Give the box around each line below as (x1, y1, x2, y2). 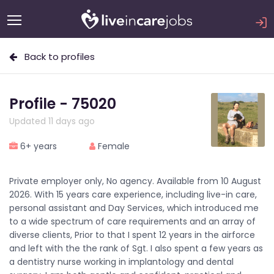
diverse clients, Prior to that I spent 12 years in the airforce (9, 229, 255, 241)
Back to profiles (17, 50, 95, 63)
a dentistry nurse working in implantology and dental (9, 256, 234, 268)
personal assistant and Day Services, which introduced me (9, 202, 259, 214)
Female (95, 140, 130, 152)
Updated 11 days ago (9, 115, 95, 127)
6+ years (18, 140, 57, 152)
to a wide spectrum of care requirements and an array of (9, 215, 256, 228)
